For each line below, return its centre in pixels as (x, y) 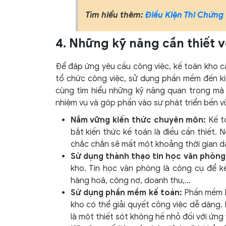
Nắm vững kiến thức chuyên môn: (138, 120)
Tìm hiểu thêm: (115, 15)
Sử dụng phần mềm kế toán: (127, 193)
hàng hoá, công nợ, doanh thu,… (130, 181)
